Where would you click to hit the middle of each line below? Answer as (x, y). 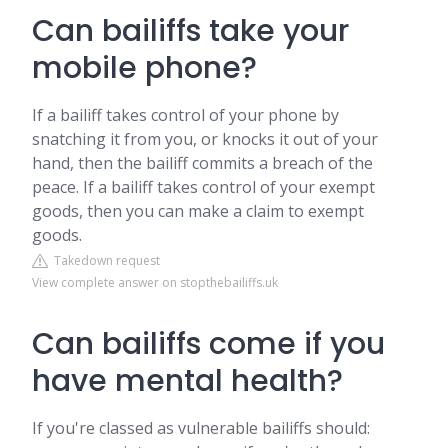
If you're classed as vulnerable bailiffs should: (201, 428)
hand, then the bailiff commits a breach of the (202, 163)
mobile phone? (144, 68)
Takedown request (104, 260)
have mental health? (187, 381)
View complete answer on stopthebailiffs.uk (155, 282)
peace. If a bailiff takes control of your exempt (203, 187)
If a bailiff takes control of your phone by (185, 115)
